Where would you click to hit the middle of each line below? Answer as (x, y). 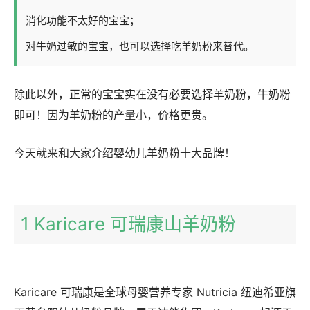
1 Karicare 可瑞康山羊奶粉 (128, 224)
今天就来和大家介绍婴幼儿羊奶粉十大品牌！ (125, 153)
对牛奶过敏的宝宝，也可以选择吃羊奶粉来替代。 (140, 46)
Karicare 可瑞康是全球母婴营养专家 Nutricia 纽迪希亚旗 (155, 292)
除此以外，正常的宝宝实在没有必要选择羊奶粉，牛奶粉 (152, 94)
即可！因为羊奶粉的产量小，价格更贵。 (113, 115)
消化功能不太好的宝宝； (83, 20)
